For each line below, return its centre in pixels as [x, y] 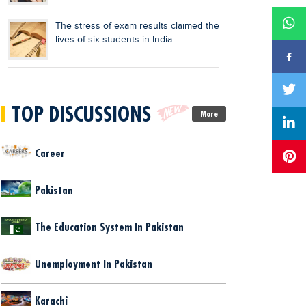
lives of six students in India [114, 40]
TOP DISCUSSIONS [81, 114]
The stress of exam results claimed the [137, 26]
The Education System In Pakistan [109, 227]
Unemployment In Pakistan [94, 264]
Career [50, 153]
